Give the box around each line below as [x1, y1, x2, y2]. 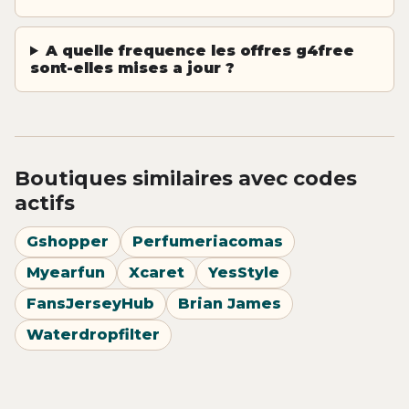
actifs [15, 190, 75, 215]
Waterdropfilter [26, 326, 160, 344]
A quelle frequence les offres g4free [45, 41, 354, 59]
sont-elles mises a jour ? [30, 58, 235, 77]
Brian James [178, 295, 281, 313]
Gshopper [26, 233, 109, 251]
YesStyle [208, 264, 279, 282]
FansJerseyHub [26, 295, 154, 313]
